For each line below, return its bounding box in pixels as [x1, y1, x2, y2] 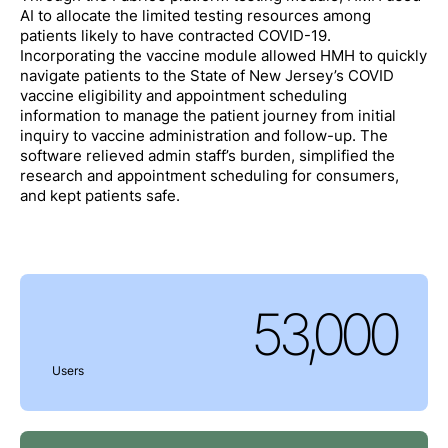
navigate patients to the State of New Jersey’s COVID [19, 67, 394, 86]
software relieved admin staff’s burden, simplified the [19, 147, 395, 166]
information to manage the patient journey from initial [19, 107, 396, 126]
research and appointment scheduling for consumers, [19, 167, 399, 186]
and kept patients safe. [19, 187, 180, 206]
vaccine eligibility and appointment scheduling [19, 87, 347, 106]
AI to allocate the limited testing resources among [19, 7, 371, 26]
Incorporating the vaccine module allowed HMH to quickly [19, 47, 427, 66]
